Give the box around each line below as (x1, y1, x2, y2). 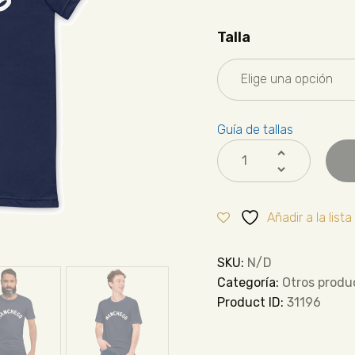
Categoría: (216, 274, 282, 290)
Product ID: (216, 294, 287, 310)
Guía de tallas (216, 121, 293, 137)
